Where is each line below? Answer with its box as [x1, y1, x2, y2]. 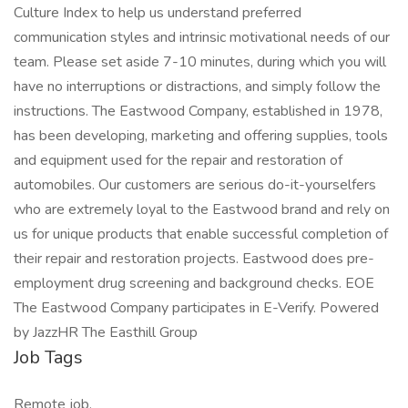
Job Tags [14, 345, 83, 370]
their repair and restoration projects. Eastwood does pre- [14, 249, 374, 269]
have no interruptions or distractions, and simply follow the [14, 76, 381, 97]
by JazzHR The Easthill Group [14, 322, 198, 342]
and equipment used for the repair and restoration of [14, 150, 342, 170]
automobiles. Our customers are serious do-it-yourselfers [14, 175, 376, 195]
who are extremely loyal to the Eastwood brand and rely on [14, 199, 390, 219]
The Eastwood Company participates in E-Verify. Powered [14, 298, 379, 318]
